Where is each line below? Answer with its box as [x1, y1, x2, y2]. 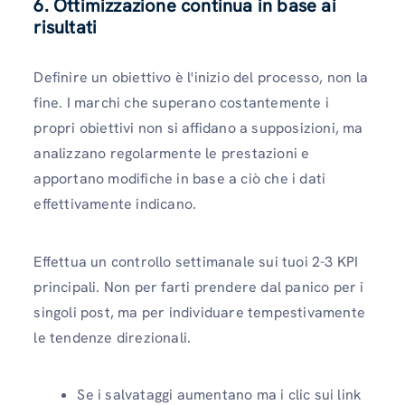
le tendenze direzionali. [33, 327, 192, 347]
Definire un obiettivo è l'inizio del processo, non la [33, 68, 368, 88]
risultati [33, 15, 98, 40]
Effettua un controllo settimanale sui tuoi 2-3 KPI [33, 251, 359, 271]
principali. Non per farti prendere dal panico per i [33, 277, 364, 297]
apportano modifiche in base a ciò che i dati [33, 169, 326, 189]
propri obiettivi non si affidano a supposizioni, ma [33, 118, 363, 138]
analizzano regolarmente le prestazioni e [33, 144, 310, 164]
